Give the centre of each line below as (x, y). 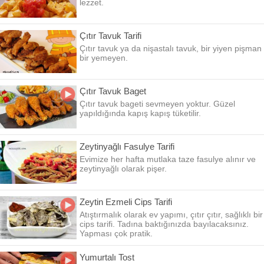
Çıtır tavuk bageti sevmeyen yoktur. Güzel (157, 104)
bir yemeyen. (104, 58)
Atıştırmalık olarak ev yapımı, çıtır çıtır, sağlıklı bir (171, 214)
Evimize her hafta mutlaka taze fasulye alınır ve (168, 159)
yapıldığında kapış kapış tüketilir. (140, 113)
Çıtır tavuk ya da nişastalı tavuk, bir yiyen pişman (171, 48)
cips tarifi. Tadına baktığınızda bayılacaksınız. (164, 224)
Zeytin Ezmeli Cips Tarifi (126, 202)
